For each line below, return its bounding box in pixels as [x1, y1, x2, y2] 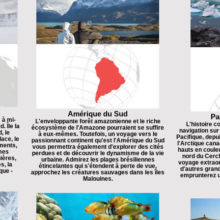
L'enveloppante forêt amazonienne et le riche [35, 118, 161, 124]
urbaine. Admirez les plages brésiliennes [41, 156, 155, 163]
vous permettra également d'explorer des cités [32, 143, 164, 150]
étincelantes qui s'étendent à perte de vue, [39, 163, 157, 169]
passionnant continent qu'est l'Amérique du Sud [31, 137, 165, 143]
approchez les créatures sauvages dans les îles [31, 169, 165, 175]
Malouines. [82, 175, 113, 182]
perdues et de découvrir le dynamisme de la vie [31, 150, 164, 156]
